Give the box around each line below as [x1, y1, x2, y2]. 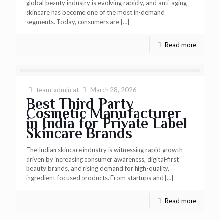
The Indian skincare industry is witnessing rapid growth [26, 146, 183, 154]
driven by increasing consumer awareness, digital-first [26, 155, 179, 163]
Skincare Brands [26, 125, 132, 141]
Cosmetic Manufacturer [26, 105, 181, 122]
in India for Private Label [26, 115, 187, 132]
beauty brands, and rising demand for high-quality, [26, 165, 169, 172]
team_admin [36, 86, 72, 94]
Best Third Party [26, 95, 133, 112]
